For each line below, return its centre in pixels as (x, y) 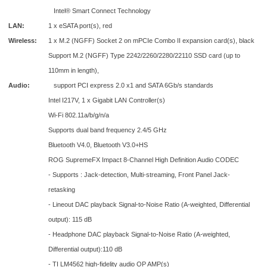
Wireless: (23, 41)
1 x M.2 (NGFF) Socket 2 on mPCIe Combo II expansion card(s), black (151, 41)
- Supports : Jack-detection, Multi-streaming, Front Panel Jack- (139, 175)
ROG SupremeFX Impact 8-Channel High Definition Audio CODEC (144, 160)
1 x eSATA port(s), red (80, 26)
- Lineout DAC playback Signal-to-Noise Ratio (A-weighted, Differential (149, 205)
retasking (62, 190)
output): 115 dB (70, 220)
